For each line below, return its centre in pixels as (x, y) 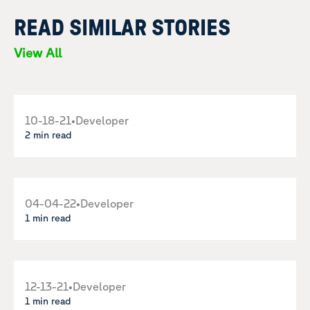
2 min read (48, 135)
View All (38, 53)
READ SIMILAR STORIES (122, 28)
